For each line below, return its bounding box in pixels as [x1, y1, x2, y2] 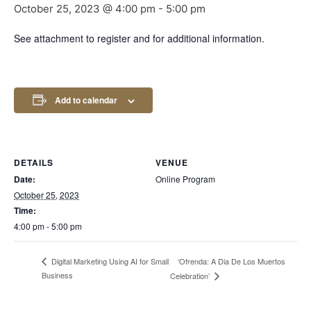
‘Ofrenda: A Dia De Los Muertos [177, 255, 285, 267]
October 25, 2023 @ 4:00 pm [14, 1, 155, 15]
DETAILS [14, 155, 53, 169]
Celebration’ [169, 269, 212, 281]
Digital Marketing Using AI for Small [49, 255, 169, 267]
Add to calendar [54, 93, 117, 106]
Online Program [155, 172, 215, 185]
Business [42, 269, 73, 280]
